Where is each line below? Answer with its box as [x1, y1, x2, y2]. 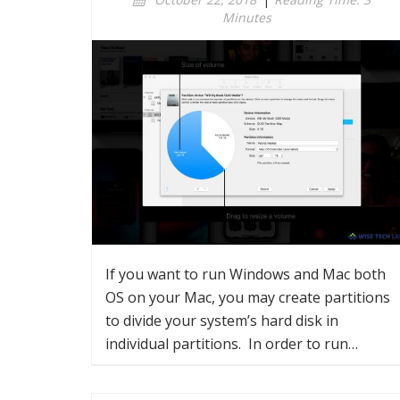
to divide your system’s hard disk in [105, 311, 338, 330]
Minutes [221, 9, 271, 26]
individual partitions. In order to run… [105, 334, 358, 354]
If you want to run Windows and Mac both [105, 264, 386, 284]
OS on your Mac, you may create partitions [105, 287, 390, 307]
